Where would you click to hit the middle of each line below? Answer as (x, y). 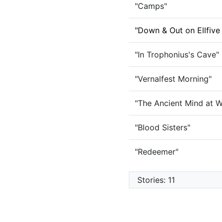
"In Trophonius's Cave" (177, 55)
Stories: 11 (156, 180)
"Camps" (151, 6)
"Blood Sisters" (162, 127)
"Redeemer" (156, 152)
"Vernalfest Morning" (173, 79)
